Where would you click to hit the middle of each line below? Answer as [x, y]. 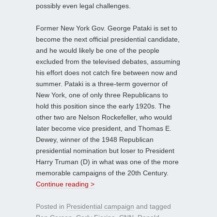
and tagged [153, 206]
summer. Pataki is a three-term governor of [102, 84]
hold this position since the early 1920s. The [103, 106]
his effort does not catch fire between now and [107, 72]
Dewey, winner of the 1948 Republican [95, 139]
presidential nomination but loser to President [105, 150]
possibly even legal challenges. [83, 6]
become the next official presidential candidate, [108, 39]
